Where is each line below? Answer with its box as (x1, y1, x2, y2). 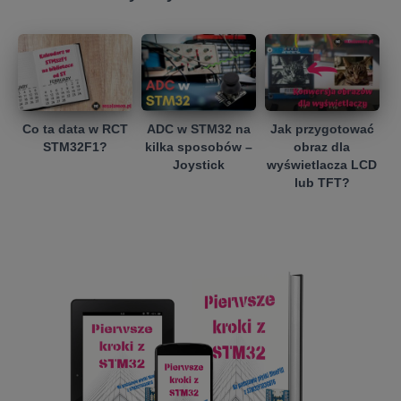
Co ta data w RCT (21, 121, 128, 136)
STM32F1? (42, 139, 107, 154)
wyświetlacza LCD (267, 157, 378, 172)
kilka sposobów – (144, 139, 252, 154)
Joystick (172, 157, 225, 172)
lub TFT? (294, 175, 350, 190)
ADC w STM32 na (146, 121, 251, 136)
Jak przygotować (269, 121, 374, 136)
